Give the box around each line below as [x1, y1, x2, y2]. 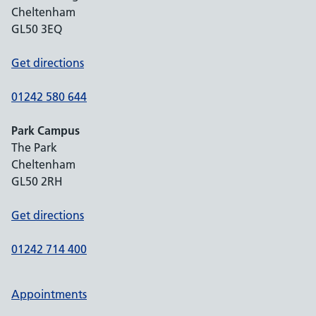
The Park [11, 140, 57, 154]
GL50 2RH [11, 174, 63, 188]
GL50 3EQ [11, 22, 62, 36]
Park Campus [11, 123, 80, 138]
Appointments [11, 287, 87, 301]
